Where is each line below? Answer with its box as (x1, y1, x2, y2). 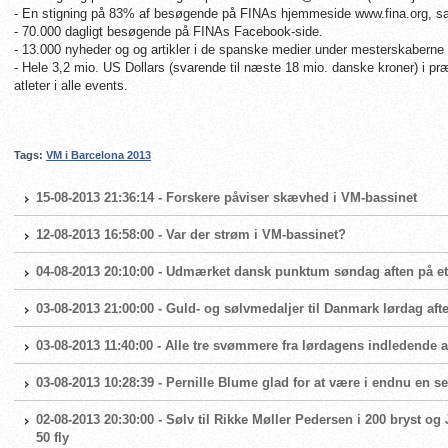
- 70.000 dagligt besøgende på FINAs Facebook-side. (14, 24, 323, 39)
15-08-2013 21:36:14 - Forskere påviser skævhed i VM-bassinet (36, 190, 417, 205)
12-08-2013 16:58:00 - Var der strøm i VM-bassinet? (36, 227, 346, 242)
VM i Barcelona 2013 (46, 149, 151, 161)
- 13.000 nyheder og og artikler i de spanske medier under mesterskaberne (14, 42, 444, 57)
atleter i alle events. (14, 78, 128, 93)
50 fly (36, 430, 69, 445)
